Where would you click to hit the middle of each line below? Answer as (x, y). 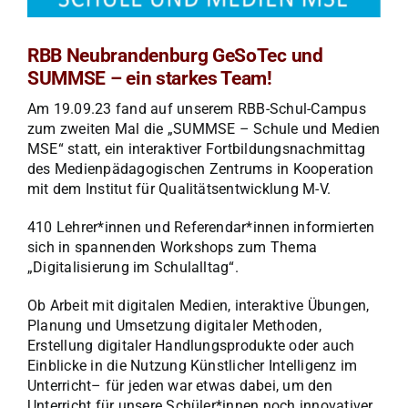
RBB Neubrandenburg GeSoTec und (175, 55)
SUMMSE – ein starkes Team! (150, 78)
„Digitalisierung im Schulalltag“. (133, 268)
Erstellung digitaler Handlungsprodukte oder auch (191, 346)
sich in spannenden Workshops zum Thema (173, 248)
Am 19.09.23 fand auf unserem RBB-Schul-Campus (197, 109)
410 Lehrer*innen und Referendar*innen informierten (201, 228)
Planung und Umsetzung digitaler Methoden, (174, 326)
